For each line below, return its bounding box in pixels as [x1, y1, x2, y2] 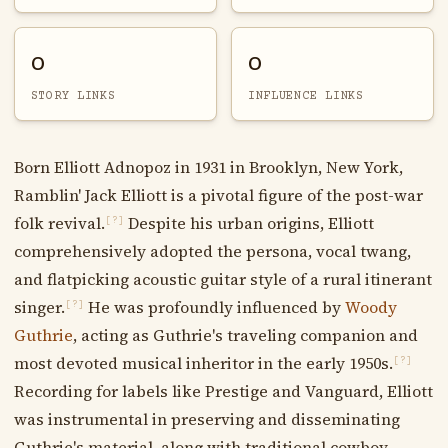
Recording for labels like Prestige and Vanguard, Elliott [13, 379, 433, 402]
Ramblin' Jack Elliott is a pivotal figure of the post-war [13, 183, 423, 206]
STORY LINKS [30, 88, 116, 103]
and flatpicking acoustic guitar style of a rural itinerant [13, 267, 432, 290]
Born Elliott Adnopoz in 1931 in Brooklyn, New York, [13, 155, 403, 178]
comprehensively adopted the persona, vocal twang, [13, 239, 411, 262]
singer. [13, 295, 65, 318]
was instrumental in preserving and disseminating [13, 407, 400, 430]
